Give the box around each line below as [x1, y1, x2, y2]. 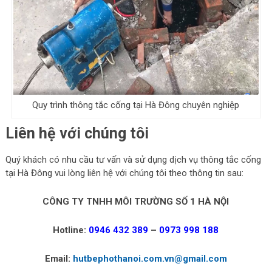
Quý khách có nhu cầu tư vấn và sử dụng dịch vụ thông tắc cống [5, 154, 261, 166]
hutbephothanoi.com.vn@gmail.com [72, 253, 227, 265]
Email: [44, 253, 73, 265]
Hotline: [53, 225, 89, 236]
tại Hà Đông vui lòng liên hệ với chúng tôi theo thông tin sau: [5, 168, 243, 179]
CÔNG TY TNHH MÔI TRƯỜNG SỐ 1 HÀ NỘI [42, 196, 229, 208]
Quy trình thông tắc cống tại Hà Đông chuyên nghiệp [32, 99, 240, 110]
